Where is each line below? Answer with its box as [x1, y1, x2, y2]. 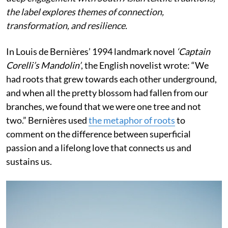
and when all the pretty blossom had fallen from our [6, 87, 208, 99]
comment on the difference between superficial [6, 128, 191, 140]
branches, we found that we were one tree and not [6, 101, 201, 112]
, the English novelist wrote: [81, 60, 190, 71]
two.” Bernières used [6, 115, 89, 126]
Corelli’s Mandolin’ [6, 60, 81, 71]
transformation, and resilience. [6, 20, 127, 32]
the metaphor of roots [89, 115, 175, 126]
